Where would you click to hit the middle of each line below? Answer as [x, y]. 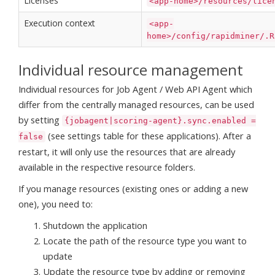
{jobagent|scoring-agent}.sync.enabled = [160, 120]
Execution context [60, 23]
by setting [40, 119]
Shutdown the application [95, 225]
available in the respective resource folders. [107, 167]
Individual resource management [131, 69]
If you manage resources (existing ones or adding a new [133, 188]
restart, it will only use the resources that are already [127, 151]
